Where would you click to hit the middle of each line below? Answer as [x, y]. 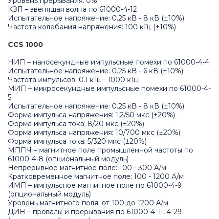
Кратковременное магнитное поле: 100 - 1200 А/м [96, 176]
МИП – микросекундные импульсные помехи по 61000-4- [109, 88]
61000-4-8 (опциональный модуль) [68, 159]
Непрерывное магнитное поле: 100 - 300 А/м [87, 167]
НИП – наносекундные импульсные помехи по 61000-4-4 [109, 62]
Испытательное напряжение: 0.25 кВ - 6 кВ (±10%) [96, 71]
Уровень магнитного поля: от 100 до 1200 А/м [88, 203]
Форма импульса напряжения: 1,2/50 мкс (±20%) [91, 115]
